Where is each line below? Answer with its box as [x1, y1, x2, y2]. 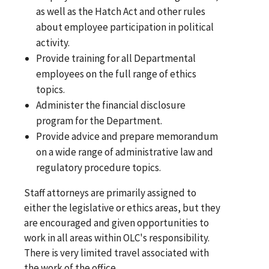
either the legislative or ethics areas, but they [24, 201, 220, 214]
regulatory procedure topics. [36, 160, 162, 174]
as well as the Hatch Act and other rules [36, 4, 206, 18]
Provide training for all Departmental [36, 51, 196, 65]
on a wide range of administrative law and [36, 145, 214, 159]
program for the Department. [36, 113, 163, 127]
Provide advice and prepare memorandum [36, 129, 219, 143]
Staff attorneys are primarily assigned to [24, 186, 196, 199]
